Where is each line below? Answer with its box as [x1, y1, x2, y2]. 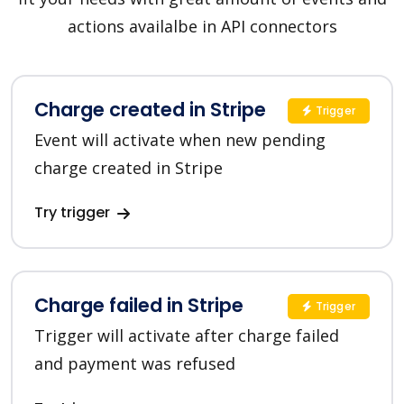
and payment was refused [34, 353, 235, 375]
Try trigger [34, 202, 114, 224]
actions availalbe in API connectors [67, 15, 337, 38]
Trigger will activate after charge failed [34, 325, 339, 347]
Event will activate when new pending [34, 129, 326, 151]
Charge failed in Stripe [34, 292, 243, 319]
